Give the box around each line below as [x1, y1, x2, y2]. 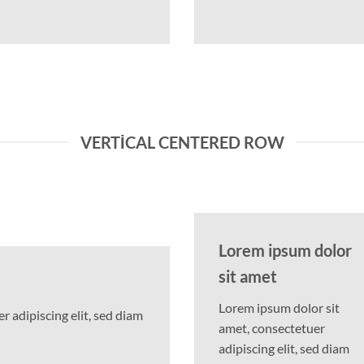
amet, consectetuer [219, 320, 325, 336]
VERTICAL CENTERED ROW [80, 132, 284, 152]
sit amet [219, 266, 277, 287]
